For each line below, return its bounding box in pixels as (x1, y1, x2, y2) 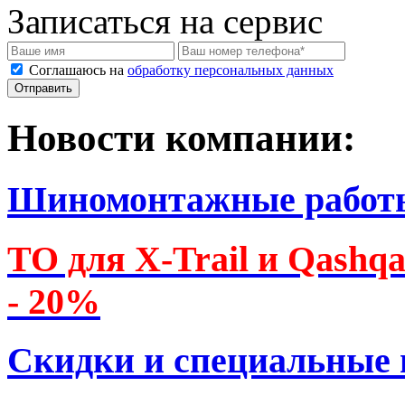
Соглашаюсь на (29, 62, 127, 78)
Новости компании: (7, 116, 355, 159)
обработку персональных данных (127, 62, 334, 78)
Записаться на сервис (7, 2, 323, 41)
